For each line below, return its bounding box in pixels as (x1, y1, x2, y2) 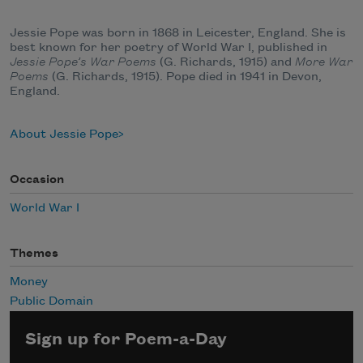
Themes (10, 247, 58, 261)
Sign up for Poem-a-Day (25, 330, 228, 348)
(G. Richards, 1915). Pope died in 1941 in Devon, (49, 70, 322, 84)
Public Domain (10, 294, 93, 308)
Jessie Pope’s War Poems (10, 56, 156, 70)
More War (295, 56, 352, 70)
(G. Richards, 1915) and (156, 56, 295, 70)
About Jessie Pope (10, 128, 118, 142)
